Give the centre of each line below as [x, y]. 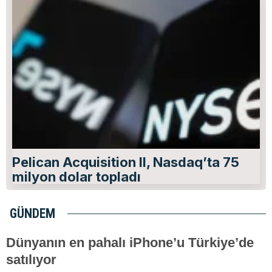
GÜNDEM [32, 213]
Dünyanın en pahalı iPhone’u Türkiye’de [130, 242]
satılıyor [31, 259]
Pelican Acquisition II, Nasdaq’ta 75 [126, 162]
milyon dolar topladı [76, 176]
